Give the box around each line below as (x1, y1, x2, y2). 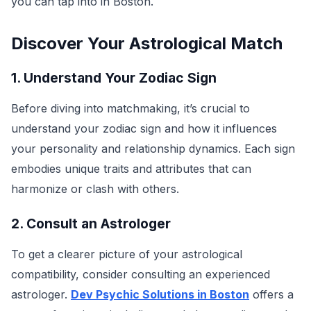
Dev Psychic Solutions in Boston (71, 287, 249, 301)
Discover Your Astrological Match (11, 33, 283, 53)
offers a (249, 287, 294, 301)
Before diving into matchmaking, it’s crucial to (11, 101, 250, 115)
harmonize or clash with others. (11, 182, 179, 196)
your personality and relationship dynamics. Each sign (11, 142, 295, 155)
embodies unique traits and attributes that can (11, 162, 251, 176)
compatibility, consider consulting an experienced (11, 267, 270, 281)
